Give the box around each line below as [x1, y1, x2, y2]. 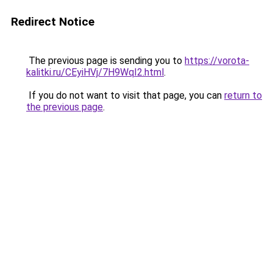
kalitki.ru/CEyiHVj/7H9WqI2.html [26, 66, 164, 78]
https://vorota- [185, 55, 249, 66]
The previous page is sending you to [26, 55, 185, 66]
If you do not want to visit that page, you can [26, 90, 224, 101]
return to [224, 90, 262, 101]
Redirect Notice [11, 15, 94, 29]
